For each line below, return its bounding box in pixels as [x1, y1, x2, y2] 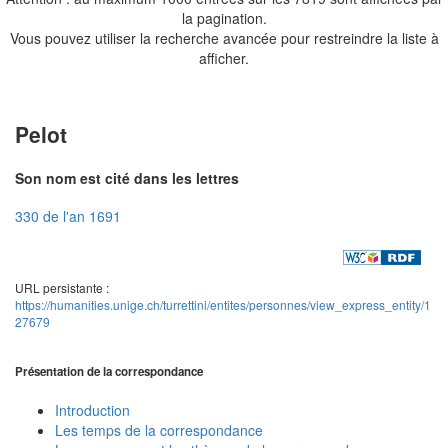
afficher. [199, 47, 249, 68]
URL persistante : [15, 278, 109, 296]
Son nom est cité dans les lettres [15, 167, 239, 188]
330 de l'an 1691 [15, 206, 121, 227]
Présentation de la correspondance [15, 363, 203, 381]
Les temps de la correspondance [55, 419, 263, 440]
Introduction [55, 399, 130, 420]
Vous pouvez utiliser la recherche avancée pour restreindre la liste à [9, 27, 439, 48]
